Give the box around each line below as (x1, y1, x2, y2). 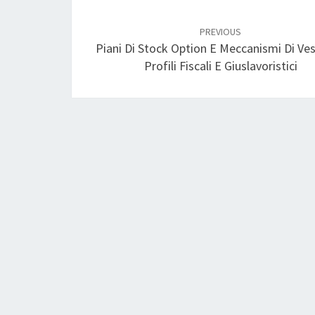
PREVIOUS (200, 25, 242, 38)
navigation (71, 20, 174, 45)
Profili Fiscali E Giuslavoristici (143, 58, 297, 74)
